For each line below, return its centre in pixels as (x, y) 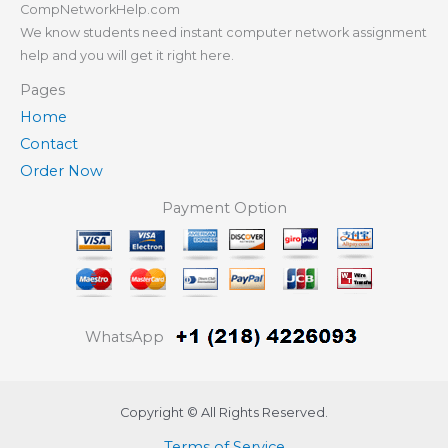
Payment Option (224, 207)
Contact (49, 143)
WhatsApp (124, 336)
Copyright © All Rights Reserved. (224, 412)
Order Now (61, 170)
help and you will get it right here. (127, 55)
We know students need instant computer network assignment (223, 32)
